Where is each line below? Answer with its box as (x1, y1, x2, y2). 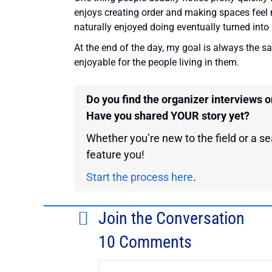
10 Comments (98, 232, 192, 253)
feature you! (86, 148, 144, 161)
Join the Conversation (98, 208, 245, 229)
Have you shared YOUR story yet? (86, 109, 250, 123)
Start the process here (86, 171, 193, 184)
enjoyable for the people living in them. (74, 56, 239, 69)
